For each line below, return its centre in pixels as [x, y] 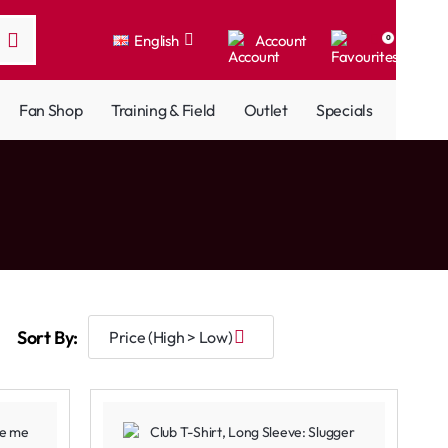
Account [281, 40]
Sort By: [47, 337]
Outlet [265, 109]
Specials [344, 109]
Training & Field [163, 109]
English [156, 40]
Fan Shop [51, 109]
